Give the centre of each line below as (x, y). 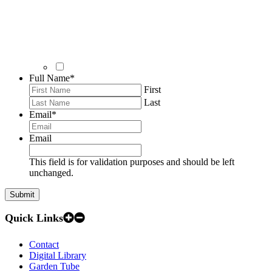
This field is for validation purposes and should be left (132, 161)
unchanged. (51, 172)
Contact (44, 244)
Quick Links (34, 218)
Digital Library (58, 255)
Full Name (49, 78)
